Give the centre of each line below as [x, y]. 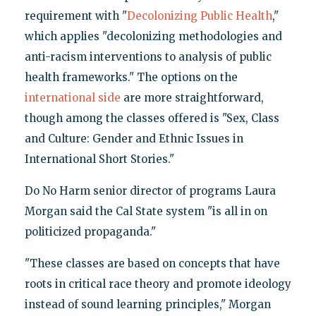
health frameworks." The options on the [131, 78]
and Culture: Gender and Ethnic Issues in [134, 139]
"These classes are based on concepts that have [152, 264]
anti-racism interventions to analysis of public [148, 57]
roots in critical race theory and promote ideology [158, 284]
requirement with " [75, 16]
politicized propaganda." [90, 232]
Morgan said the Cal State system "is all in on [146, 212]
